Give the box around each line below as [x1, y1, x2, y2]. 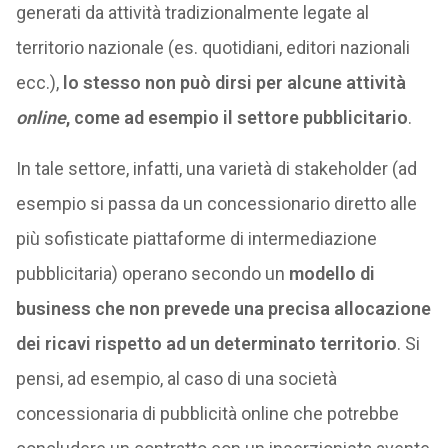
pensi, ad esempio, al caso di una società [15, 368, 337, 389]
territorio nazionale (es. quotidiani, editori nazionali [15, 37, 410, 58]
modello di [288, 263, 375, 284]
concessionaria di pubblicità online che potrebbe [15, 403, 399, 424]
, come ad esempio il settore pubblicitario [65, 107, 408, 128]
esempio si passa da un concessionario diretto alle [15, 193, 417, 214]
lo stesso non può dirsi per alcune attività [62, 72, 406, 93]
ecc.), [15, 72, 63, 93]
